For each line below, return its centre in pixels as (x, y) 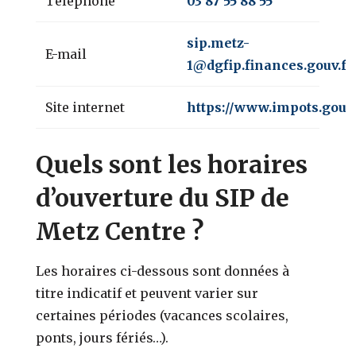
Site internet (85, 107)
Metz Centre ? (120, 231)
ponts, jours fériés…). (103, 337)
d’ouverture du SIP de (163, 197)
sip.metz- (219, 43)
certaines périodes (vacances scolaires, (163, 315)
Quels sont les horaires (172, 164)
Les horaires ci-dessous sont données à (163, 271)
